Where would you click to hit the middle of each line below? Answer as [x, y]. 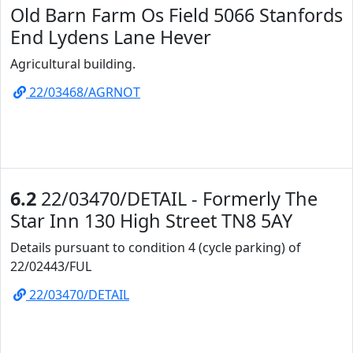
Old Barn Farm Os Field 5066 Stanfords [176, 15]
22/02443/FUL [51, 266]
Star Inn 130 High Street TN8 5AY [151, 221]
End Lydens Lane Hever [111, 37]
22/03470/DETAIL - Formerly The [177, 199]
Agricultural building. [73, 64]
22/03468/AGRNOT [83, 92]
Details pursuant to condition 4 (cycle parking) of [156, 247]
